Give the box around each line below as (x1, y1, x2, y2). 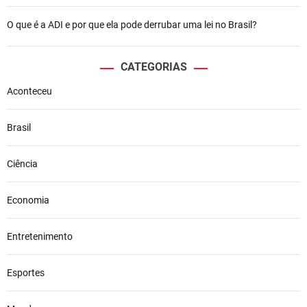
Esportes (7, 267, 45, 278)
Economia (7, 194, 49, 206)
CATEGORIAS (120, 60, 187, 73)
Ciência (7, 158, 38, 169)
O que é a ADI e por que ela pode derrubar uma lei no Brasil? (7, 19, 257, 30)
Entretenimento (7, 230, 73, 242)
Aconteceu (7, 85, 52, 97)
